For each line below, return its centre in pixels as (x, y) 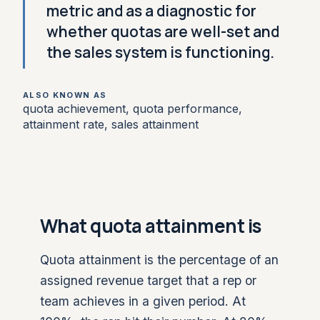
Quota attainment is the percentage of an (159, 260)
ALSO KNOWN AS (65, 95)
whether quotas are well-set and (163, 31)
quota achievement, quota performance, (132, 109)
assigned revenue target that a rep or (148, 280)
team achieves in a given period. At (143, 301)
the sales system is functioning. (160, 52)
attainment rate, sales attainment (111, 124)
